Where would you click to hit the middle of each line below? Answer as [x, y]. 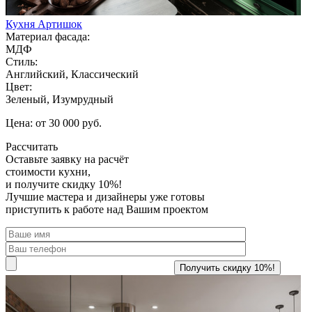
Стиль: [22, 61]
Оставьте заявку [44, 159]
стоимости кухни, [48, 171]
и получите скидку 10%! [64, 184]
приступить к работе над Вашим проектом [107, 209]
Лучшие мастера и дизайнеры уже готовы [105, 196]
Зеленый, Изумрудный [60, 99]
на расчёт [105, 159]
